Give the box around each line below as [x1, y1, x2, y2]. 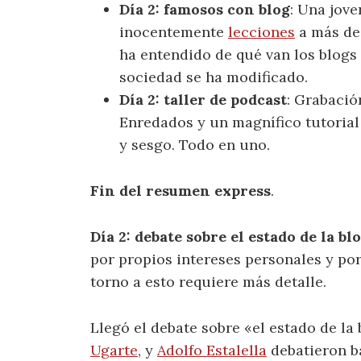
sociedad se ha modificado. [119, 68, 308, 87]
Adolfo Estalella [157, 340, 267, 359]
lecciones [228, 23, 295, 42]
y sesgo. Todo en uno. [119, 135, 270, 155]
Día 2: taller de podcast [119, 90, 287, 110]
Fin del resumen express [90, 181, 271, 201]
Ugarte [90, 340, 138, 359]
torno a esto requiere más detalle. [90, 272, 326, 291]
